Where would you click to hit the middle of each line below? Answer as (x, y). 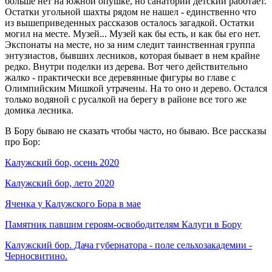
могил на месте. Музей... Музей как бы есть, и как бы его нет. (133, 33)
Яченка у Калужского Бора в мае (73, 203)
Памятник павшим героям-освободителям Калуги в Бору (123, 224)
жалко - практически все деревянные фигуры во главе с (120, 77)
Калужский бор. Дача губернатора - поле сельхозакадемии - (128, 245)
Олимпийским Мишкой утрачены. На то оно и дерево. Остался (136, 88)
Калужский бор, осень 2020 (62, 162)
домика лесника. (39, 110)
